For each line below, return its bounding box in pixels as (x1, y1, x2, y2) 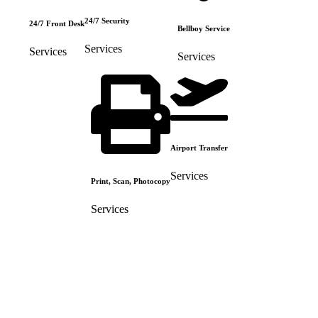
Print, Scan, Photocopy (90, 176, 170, 185)
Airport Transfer (170, 143, 228, 152)
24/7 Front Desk (29, 19, 84, 28)
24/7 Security (84, 16, 130, 25)
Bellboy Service (177, 24, 230, 33)
